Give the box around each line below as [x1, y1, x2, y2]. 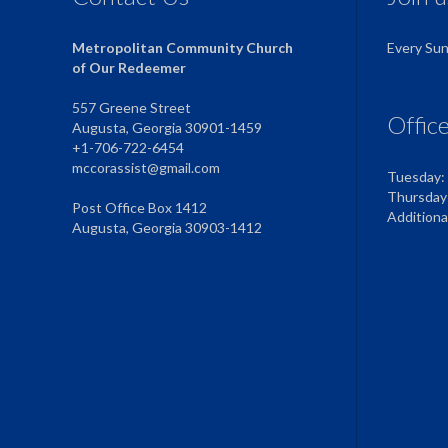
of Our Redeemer [72, 58, 186, 76]
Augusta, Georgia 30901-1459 [72, 118, 262, 136]
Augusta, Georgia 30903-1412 [72, 218, 262, 236]
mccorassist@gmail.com [72, 158, 220, 176]
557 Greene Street [72, 98, 191, 116]
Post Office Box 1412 [72, 198, 207, 216]
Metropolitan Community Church [72, 38, 293, 56]
